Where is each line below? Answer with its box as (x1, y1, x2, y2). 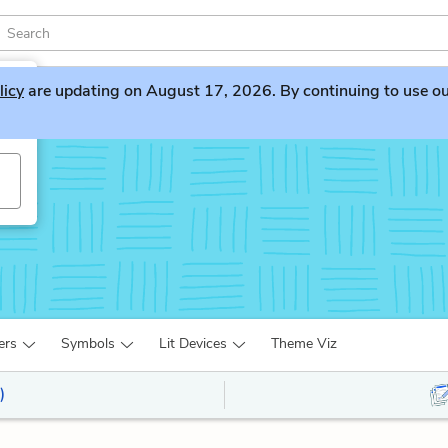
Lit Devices (159, 334, 227, 353)
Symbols (61, 334, 115, 353)
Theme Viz (271, 334, 337, 353)
